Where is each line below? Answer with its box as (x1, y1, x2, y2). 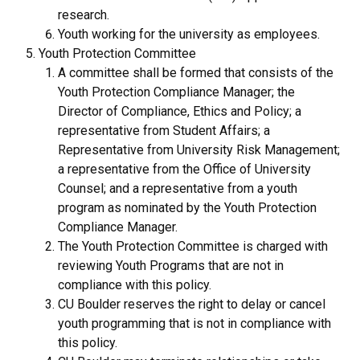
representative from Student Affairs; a (58, 122, 270, 138)
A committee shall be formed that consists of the (58, 64, 333, 80)
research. (58, 6, 109, 22)
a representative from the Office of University (58, 161, 311, 177)
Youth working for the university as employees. (58, 26, 320, 42)
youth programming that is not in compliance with (58, 315, 331, 331)
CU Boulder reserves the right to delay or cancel (58, 296, 325, 312)
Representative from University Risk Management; (58, 141, 340, 157)
